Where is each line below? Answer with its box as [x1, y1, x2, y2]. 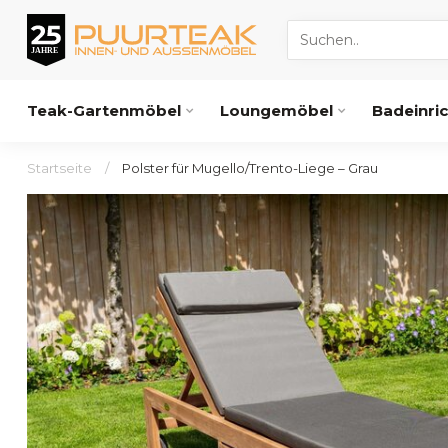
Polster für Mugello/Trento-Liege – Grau [122, 160, 378, 176]
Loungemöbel [220, 101, 333, 120]
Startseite [27, 160, 92, 176]
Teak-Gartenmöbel [27, 101, 181, 120]
